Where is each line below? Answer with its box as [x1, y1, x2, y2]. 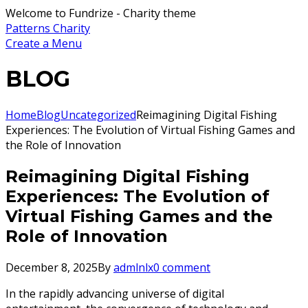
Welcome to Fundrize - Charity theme [5, 5, 196, 21]
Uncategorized [60, 107, 136, 122]
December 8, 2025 [5, 259, 98, 275]
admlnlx [113, 259, 153, 275]
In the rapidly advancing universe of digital [5, 285, 224, 301]
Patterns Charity [5, 21, 90, 36]
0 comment [153, 259, 210, 275]
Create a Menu [5, 36, 82, 51]
